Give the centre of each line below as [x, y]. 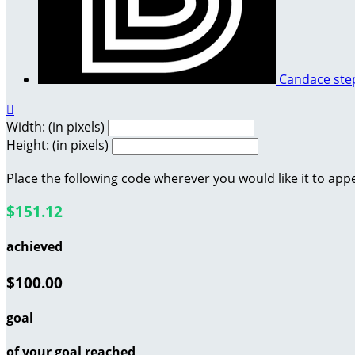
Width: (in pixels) [55, 126]
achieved [34, 247]
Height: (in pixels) [57, 145]
